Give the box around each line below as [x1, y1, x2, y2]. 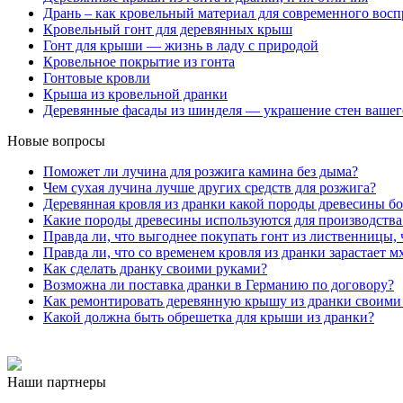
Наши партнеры [7, 373, 106, 390]
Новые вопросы [7, 132, 105, 148]
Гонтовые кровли [43, 69, 150, 85]
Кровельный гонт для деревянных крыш [43, 21, 292, 37]
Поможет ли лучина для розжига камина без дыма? [43, 163, 358, 179]
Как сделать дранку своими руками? [43, 260, 267, 276]
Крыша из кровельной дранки [43, 85, 228, 102]
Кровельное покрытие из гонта [43, 53, 235, 69]
